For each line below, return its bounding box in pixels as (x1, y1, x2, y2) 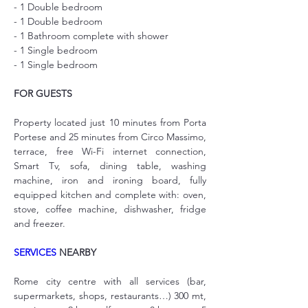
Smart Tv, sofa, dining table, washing (14, 159, 206, 172)
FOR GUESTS (14, 87, 72, 100)
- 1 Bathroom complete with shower (14, 30, 168, 42)
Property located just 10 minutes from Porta (14, 116, 206, 129)
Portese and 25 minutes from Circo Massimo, (14, 131, 206, 143)
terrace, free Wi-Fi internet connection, (14, 145, 206, 157)
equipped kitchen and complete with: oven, (14, 188, 206, 201)
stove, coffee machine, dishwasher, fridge (14, 203, 206, 215)
